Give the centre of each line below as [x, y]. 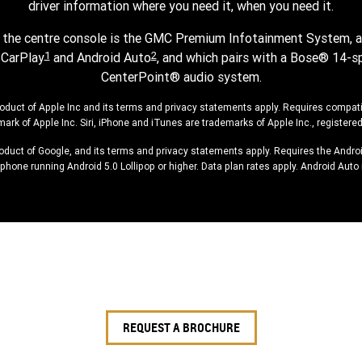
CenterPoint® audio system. [181, 76]
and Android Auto [100, 57]
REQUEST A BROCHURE [181, 327]
